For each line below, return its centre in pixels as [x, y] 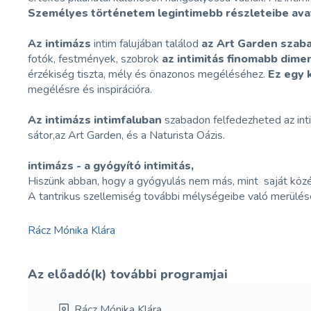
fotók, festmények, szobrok [95, 59]
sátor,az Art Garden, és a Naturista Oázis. [127, 135]
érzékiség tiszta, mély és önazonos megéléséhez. [148, 74]
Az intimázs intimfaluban [95, 120]
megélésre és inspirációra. [90, 90]
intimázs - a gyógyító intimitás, [111, 166]
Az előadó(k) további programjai [128, 274]
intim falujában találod [148, 44]
